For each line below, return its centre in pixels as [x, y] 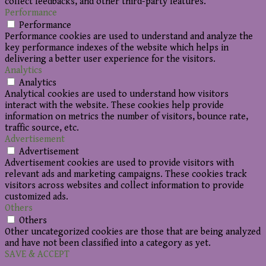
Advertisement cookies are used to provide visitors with [119, 163]
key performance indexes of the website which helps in [117, 47]
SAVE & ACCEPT [37, 254]
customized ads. [37, 197]
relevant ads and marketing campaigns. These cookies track [126, 174]
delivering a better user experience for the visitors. [110, 59]
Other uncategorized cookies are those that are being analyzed [133, 232]
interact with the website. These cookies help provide [114, 105]
